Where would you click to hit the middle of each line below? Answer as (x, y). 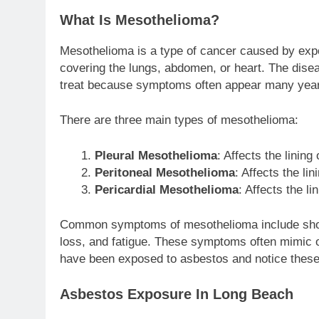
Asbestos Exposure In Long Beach (177, 294)
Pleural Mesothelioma (156, 155)
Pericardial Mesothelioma (166, 189)
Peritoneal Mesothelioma (164, 172)
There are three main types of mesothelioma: (179, 120)
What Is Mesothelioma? (140, 20)
